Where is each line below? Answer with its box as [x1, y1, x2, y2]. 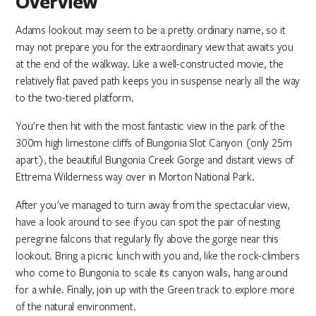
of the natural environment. [16, 299, 136, 313]
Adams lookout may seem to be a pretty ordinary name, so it [16, 23, 286, 37]
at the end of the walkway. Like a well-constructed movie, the [16, 56, 284, 71]
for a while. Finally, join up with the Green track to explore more [16, 282, 295, 296]
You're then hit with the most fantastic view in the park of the [16, 119, 285, 133]
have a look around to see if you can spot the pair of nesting [16, 214, 280, 229]
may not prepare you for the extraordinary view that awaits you [16, 39, 293, 54]
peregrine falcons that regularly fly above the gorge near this [16, 231, 279, 245]
